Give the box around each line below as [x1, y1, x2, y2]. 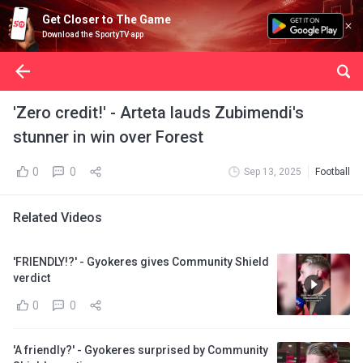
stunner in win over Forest [13, 127, 203, 147]
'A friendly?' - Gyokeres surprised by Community [13, 344, 268, 357]
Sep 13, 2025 [244, 166, 301, 177]
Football [315, 166, 350, 177]
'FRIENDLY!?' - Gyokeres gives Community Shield [13, 255, 269, 268]
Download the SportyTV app [42, 30, 143, 39]
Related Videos [13, 210, 102, 225]
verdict [13, 271, 50, 284]
